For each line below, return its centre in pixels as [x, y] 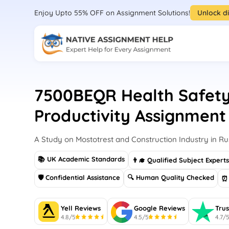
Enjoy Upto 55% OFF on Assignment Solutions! [112, 13]
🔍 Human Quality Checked [171, 177]
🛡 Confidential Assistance [79, 177]
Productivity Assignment [130, 116]
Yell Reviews [81, 208]
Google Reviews [160, 208]
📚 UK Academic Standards [82, 159]
